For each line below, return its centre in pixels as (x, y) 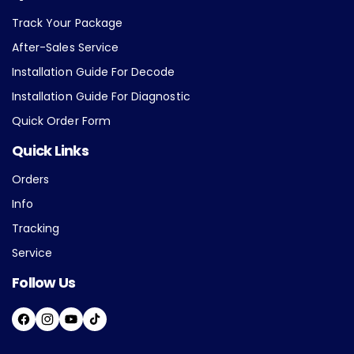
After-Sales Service (65, 48)
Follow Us (44, 283)
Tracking (36, 229)
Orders (31, 180)
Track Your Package (67, 23)
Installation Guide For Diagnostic (101, 97)
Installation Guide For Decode (94, 72)
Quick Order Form (61, 121)
